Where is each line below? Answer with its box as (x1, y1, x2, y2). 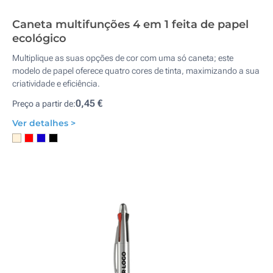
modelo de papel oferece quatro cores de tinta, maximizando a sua (12, 66, 260, 76)
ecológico (12, 32, 66, 45)
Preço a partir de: (12, 99, 76, 108)
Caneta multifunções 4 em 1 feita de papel (12, 18, 249, 31)
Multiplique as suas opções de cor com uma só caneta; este (12, 53, 233, 63)
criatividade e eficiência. (12, 79, 100, 88)
